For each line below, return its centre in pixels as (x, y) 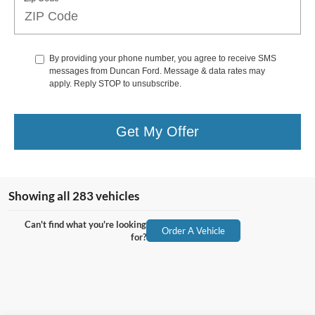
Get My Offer (157, 132)
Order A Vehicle (193, 230)
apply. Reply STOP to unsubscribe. (115, 83)
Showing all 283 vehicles (74, 195)
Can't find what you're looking (85, 224)
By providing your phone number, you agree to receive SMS (163, 58)
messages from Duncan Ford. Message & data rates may (157, 71)
